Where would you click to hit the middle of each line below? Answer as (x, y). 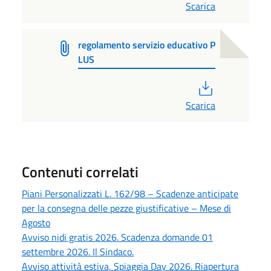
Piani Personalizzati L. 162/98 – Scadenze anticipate (130, 193)
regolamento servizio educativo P (146, 45)
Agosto (36, 222)
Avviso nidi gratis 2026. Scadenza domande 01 (117, 237)
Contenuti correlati (80, 171)
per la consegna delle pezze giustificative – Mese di (126, 208)
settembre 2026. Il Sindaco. (78, 251)
